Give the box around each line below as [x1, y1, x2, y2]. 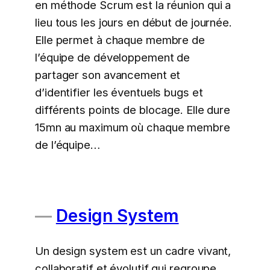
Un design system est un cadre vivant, [35, 243, 231, 257]
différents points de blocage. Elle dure [35, 102, 231, 116]
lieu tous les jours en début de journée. [35, 15, 232, 29]
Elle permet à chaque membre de [35, 33, 205, 46]
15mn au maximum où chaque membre [35, 120, 230, 134]
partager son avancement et [35, 67, 181, 81]
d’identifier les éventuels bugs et [35, 85, 203, 99]
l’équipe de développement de [35, 50, 190, 64]
